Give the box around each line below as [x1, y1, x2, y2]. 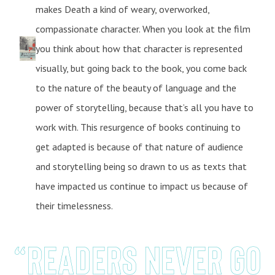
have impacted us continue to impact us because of [35, 179, 248, 192]
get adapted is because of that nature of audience [35, 140, 243, 153]
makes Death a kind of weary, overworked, [35, 2, 209, 15]
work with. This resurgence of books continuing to [35, 120, 241, 133]
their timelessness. [35, 199, 113, 212]
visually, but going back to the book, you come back [35, 61, 247, 74]
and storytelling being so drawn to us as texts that [35, 160, 247, 172]
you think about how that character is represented [35, 42, 242, 55]
